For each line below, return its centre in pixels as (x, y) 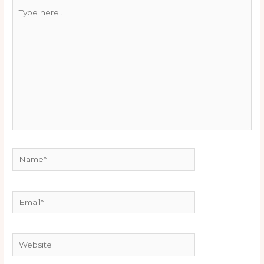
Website (29, 240)
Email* (24, 197)
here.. (23, 20)
